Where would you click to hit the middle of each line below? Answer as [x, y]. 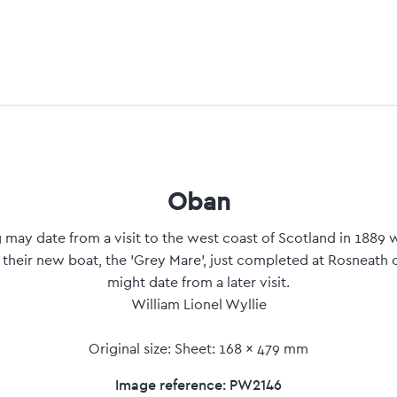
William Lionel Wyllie [198, 304]
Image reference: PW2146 [198, 384]
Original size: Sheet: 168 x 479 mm [198, 349]
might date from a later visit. [198, 282]
